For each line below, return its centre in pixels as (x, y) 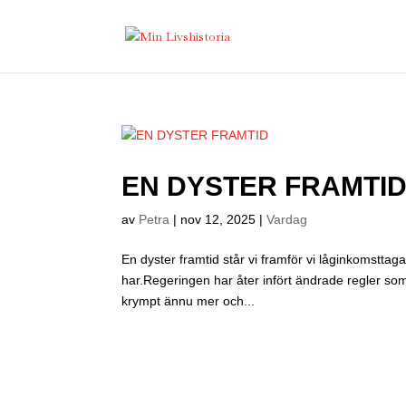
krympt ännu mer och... (188, 301)
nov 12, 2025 (218, 219)
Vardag (287, 219)
